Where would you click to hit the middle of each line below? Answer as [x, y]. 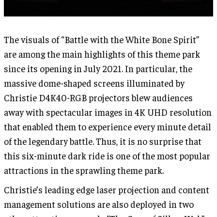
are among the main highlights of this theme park [102, 54]
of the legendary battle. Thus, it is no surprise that [103, 141]
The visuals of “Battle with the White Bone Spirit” [101, 39]
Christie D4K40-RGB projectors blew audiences [98, 98]
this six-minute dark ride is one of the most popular [107, 156]
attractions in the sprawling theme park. [84, 170]
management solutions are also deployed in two [99, 204]
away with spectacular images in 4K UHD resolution [108, 112]
